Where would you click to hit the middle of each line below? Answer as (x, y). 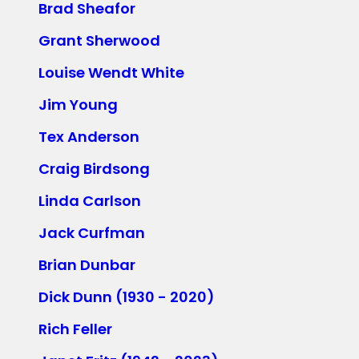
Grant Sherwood (99, 40)
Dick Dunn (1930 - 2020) (127, 296)
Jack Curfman (92, 232)
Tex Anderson (89, 136)
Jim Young (78, 104)
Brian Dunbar (87, 264)
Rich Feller (75, 329)
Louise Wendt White (111, 72)
